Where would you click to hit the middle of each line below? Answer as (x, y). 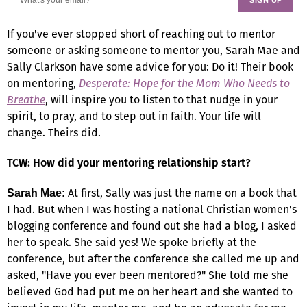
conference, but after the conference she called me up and (153, 258)
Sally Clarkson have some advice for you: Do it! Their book (150, 66)
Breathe (26, 99)
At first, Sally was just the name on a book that (181, 193)
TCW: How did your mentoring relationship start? (129, 162)
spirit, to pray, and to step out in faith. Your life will (134, 116)
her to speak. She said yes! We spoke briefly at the (132, 242)
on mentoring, (43, 83)
